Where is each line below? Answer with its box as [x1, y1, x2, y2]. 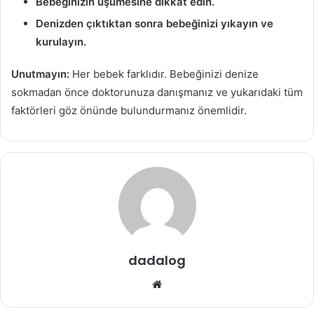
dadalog [128, 251, 186, 269]
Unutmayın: [11, 67, 69, 81]
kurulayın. [36, 34, 86, 48]
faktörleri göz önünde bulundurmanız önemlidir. [11, 103, 247, 117]
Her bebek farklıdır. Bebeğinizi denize [69, 67, 259, 81]
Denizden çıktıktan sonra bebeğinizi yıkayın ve [36, 16, 273, 30]
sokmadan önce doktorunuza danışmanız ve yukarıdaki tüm [11, 85, 303, 99]
